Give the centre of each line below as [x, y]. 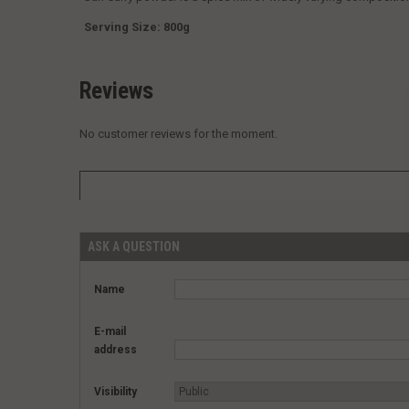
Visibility [115, 392]
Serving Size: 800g [137, 27]
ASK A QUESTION [134, 247]
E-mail [110, 332]
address [115, 350]
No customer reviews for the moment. [178, 134]
